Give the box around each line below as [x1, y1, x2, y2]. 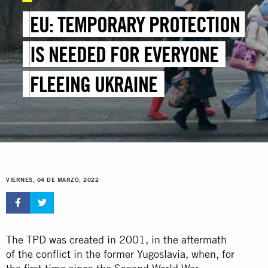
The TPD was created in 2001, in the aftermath [6, 233, 227, 246]
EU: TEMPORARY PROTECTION [30, 11, 240, 38]
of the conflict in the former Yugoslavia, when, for [6, 247, 234, 260]
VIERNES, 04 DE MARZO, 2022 [6, 176, 99, 184]
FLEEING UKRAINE [30, 71, 158, 98]
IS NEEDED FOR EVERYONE [30, 41, 219, 68]
